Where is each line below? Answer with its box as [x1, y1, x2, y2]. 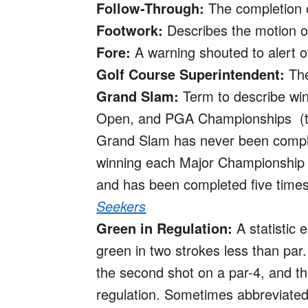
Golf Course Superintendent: [96, 64, 285, 85]
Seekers [96, 196, 146, 217]
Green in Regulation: [96, 218, 233, 239]
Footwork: [96, 20, 164, 41]
